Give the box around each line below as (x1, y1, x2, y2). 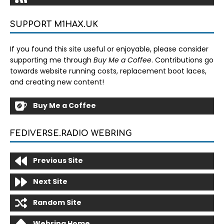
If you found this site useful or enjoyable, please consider (10, 43, 208, 54)
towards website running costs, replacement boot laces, (10, 65, 206, 76)
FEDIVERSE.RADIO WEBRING (10, 128, 132, 138)
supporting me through (10, 54, 93, 65)
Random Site (33, 197, 81, 208)
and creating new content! (10, 76, 104, 87)
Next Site (33, 176, 67, 186)
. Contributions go (151, 54, 213, 65)
